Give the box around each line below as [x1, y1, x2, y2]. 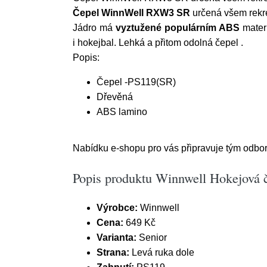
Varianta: [97, 232, 139, 243]
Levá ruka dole [132, 247, 194, 257]
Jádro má [73, 23, 116, 33]
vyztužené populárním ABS [115, 23, 240, 33]
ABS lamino [97, 107, 147, 117]
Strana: [97, 247, 132, 257]
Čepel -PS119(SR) [97, 77, 176, 87]
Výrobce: [97, 203, 138, 213]
